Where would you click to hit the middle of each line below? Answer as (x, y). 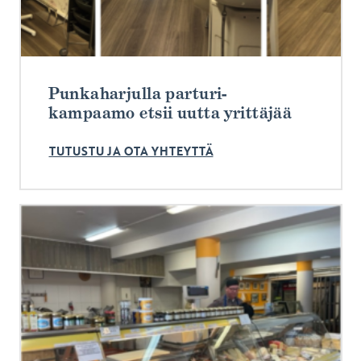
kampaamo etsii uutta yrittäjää (170, 113)
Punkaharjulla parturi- (137, 94)
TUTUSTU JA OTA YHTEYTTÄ (131, 151)
